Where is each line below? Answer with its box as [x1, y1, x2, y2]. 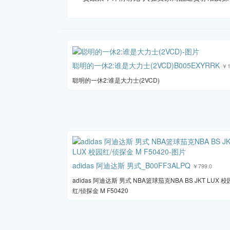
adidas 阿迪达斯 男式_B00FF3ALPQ [72, 160, 190, 170]
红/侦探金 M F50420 [72, 185, 128, 195]
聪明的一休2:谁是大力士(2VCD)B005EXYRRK [72, 60, 220, 71]
